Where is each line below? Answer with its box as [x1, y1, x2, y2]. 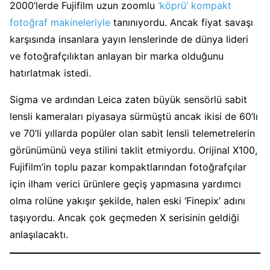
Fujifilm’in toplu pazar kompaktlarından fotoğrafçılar [10, 160, 246, 173]
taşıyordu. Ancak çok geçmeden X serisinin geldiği [10, 211, 239, 224]
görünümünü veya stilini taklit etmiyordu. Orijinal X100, [10, 143, 257, 156]
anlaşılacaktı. [10, 228, 68, 240]
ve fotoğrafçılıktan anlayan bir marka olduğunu [10, 49, 224, 62]
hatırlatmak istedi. [10, 66, 91, 79]
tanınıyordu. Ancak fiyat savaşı [110, 16, 253, 28]
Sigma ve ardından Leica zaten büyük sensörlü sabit [10, 93, 247, 105]
